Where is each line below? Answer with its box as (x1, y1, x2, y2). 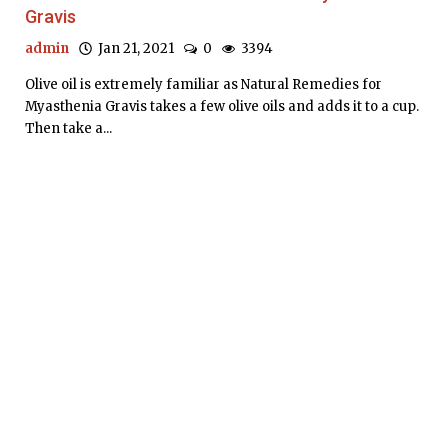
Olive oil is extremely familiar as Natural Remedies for (25, 76, 382, 94)
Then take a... (25, 120, 112, 138)
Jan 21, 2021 (92, 40, 174, 58)
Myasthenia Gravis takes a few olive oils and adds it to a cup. (25, 98, 419, 116)
